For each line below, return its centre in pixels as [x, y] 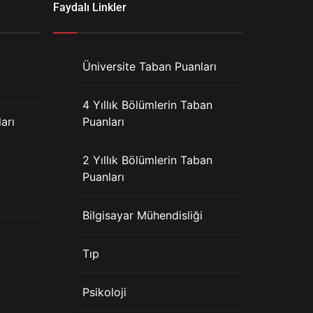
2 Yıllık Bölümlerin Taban [147, 160]
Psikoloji [104, 292]
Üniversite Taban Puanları [150, 66]
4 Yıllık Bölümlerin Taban [147, 105]
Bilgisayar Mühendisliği [143, 215]
